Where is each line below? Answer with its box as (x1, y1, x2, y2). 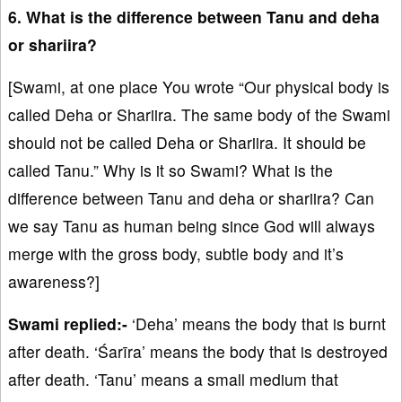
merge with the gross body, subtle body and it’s (8, 241, 344, 265)
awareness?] (8, 269, 100, 293)
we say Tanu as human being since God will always (8, 214, 375, 237)
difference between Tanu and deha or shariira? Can (8, 186, 374, 209)
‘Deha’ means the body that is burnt (127, 311, 386, 335)
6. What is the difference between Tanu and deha (8, 4, 380, 28)
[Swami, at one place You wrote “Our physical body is (8, 74, 389, 98)
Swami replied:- (8, 311, 127, 335)
